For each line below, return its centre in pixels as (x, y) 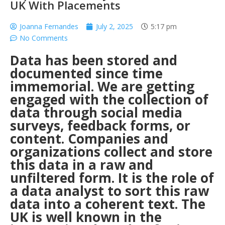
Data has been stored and (94, 60)
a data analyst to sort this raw (109, 191)
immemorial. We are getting (102, 86)
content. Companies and (89, 139)
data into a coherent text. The (108, 204)
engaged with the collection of (109, 99)
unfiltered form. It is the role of (112, 178)
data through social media (96, 113)
